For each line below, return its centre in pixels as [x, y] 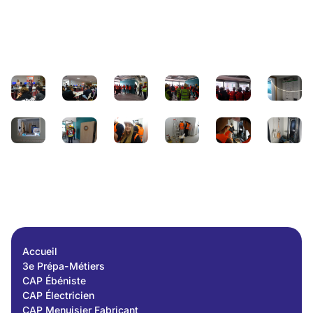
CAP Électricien [58, 296]
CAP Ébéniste [54, 281]
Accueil [40, 252]
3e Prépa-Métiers [64, 266]
